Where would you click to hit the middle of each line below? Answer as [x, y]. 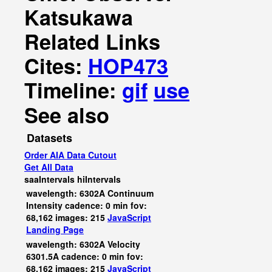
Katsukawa [79, 17]
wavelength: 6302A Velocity [83, 244]
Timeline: [73, 90]
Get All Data [49, 167]
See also [67, 115]
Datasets [49, 138]
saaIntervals [49, 179]
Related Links [92, 41]
